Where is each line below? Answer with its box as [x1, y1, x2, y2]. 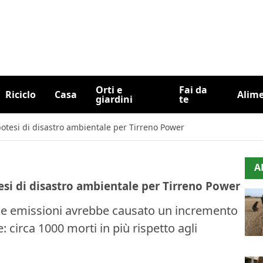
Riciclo [5, 88, 36, 101]
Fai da [179, 83, 207, 96]
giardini [95, 93, 133, 106]
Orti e [95, 83, 122, 96]
